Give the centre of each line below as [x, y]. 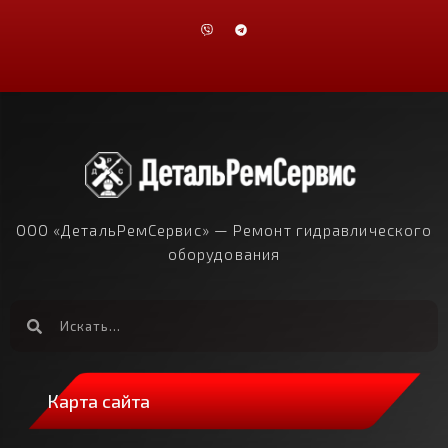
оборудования [224, 253]
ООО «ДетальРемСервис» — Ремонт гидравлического [224, 229]
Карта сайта [98, 401]
